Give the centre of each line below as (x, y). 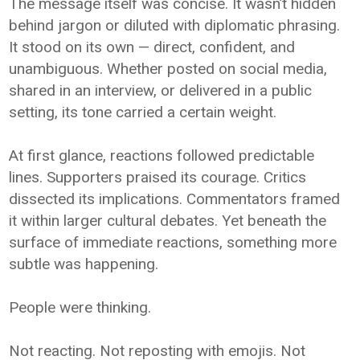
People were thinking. (80, 307)
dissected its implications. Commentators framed (175, 198)
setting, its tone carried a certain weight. (143, 112)
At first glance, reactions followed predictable (162, 155)
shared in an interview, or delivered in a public (161, 90)
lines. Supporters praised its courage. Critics (158, 177)
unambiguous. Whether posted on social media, (168, 68)
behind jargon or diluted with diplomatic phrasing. (175, 25)
